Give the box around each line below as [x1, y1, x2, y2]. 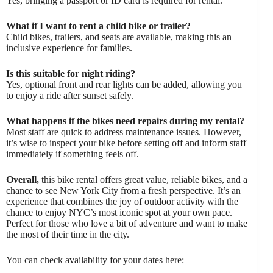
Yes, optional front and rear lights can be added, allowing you [6, 79, 242, 90]
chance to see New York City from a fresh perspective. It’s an [6, 185, 241, 196]
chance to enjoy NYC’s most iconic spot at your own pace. [6, 207, 232, 218]
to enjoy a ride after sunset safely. [6, 90, 133, 101]
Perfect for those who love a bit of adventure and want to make [6, 218, 247, 229]
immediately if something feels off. [6, 148, 139, 159]
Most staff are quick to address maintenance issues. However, [6, 126, 241, 137]
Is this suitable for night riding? [6, 68, 135, 79]
